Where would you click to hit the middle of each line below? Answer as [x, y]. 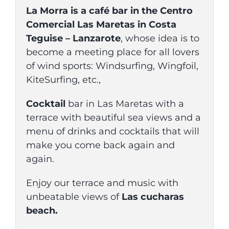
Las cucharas [153, 197]
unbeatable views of [74, 197]
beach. [42, 210]
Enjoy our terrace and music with [102, 183]
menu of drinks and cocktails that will [112, 131]
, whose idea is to [160, 38]
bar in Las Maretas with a [124, 104]
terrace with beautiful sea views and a [113, 117]
